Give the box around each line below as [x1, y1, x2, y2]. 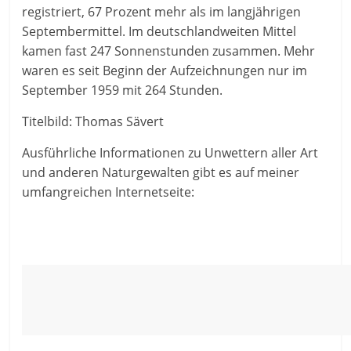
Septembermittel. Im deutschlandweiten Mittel [22, 23, 297, 41]
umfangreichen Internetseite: [22, 183, 195, 201]
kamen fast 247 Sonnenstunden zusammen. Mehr [22, 42, 316, 60]
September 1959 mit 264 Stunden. [22, 81, 223, 100]
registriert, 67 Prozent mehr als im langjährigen [22, 3, 302, 21]
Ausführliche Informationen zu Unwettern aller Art [22, 144, 319, 162]
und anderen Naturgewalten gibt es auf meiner [22, 164, 300, 182]
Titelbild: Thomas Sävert [22, 113, 165, 131]
